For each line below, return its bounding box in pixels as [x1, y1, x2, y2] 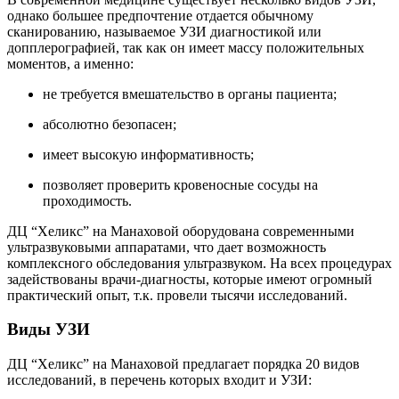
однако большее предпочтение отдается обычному [7, 7, 313, 23]
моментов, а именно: [7, 55, 134, 71]
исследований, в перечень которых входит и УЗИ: [7, 372, 312, 388]
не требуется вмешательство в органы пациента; [43, 85, 337, 102]
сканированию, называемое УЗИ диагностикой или [7, 23, 322, 39]
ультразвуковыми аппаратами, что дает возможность [7, 239, 326, 255]
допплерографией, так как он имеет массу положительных [7, 39, 364, 55]
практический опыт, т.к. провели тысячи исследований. [7, 287, 347, 303]
